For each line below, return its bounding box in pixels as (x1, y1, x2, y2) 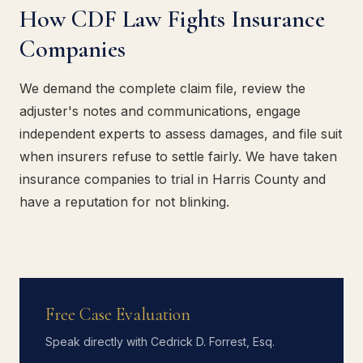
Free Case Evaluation (45, 304, 190, 325)
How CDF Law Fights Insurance (19, 4, 325, 34)
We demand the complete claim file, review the (19, 80, 305, 96)
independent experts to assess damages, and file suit (19, 126, 342, 142)
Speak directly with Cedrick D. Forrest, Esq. (45, 335, 275, 348)
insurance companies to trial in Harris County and (19, 171, 326, 187)
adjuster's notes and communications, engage (19, 103, 301, 119)
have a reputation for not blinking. (19, 194, 229, 210)
